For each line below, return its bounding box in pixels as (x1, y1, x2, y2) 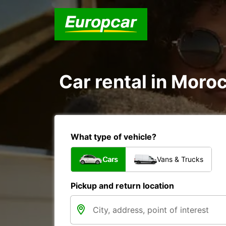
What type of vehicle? (71, 132, 156, 142)
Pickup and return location (71, 181, 174, 191)
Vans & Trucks (157, 155, 203, 163)
